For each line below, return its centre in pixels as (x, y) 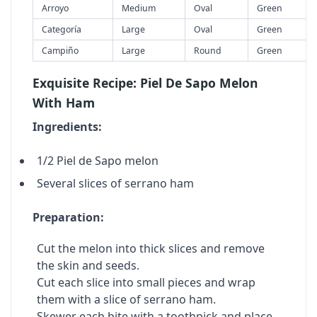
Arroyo (55, 8)
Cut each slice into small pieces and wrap (146, 282)
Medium (139, 8)
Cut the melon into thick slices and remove (151, 248)
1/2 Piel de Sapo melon (98, 161)
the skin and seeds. (88, 265)
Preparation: (68, 217)
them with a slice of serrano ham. (126, 299)
